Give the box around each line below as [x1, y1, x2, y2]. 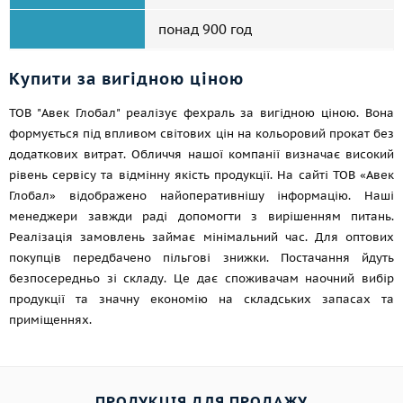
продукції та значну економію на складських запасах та [9, 291, 394, 307]
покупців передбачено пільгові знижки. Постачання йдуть [9, 250, 394, 265]
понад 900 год [158, 21, 252, 38]
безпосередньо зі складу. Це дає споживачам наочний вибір [9, 271, 394, 286]
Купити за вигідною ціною [9, 68, 244, 89]
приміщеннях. [9, 312, 92, 327]
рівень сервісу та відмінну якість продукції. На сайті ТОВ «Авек [9, 167, 394, 183]
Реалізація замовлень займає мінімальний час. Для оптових [9, 229, 394, 245]
